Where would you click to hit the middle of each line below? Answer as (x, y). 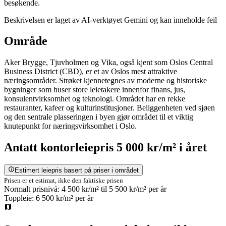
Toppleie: (20, 198)
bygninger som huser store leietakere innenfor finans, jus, (95, 90)
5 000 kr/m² (146, 148)
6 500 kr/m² (54, 198)
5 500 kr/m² (128, 189)
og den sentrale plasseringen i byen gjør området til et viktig (99, 117)
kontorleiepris (77, 148)
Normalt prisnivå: (32, 189)
